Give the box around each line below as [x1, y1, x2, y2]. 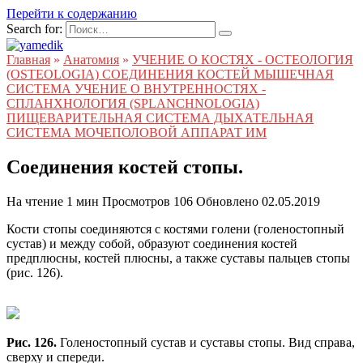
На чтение [6, 194, 63, 208]
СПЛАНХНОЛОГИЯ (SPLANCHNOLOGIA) [6, 96, 259, 110]
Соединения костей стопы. [6, 156, 243, 177]
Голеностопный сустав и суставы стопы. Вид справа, [60, 335, 355, 349]
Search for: [6, 22, 62, 36]
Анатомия [63, 53, 119, 66]
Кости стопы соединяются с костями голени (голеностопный [6, 221, 344, 236]
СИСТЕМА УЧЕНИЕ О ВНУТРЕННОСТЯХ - [6, 82, 266, 96]
